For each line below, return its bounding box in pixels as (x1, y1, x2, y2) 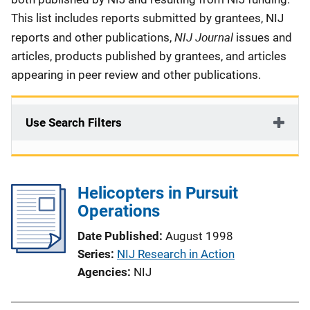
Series (77, 247, 111, 261)
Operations (77, 201, 160, 221)
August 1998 (165, 229, 233, 243)
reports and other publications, (11, 30, 174, 44)
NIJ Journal (174, 29, 236, 45)
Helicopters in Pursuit (77, 183, 238, 203)
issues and (236, 30, 292, 44)
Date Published (77, 229, 159, 243)
